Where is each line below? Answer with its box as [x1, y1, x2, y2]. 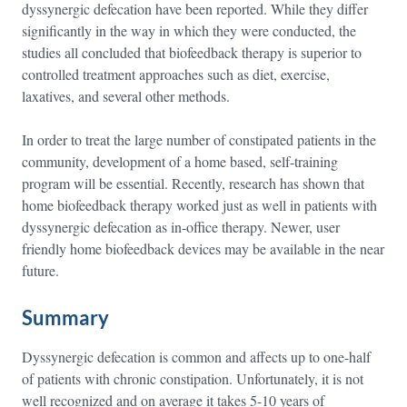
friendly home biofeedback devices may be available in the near [22, 239, 384, 258]
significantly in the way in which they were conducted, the [22, 21, 356, 40]
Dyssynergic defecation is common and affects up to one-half [22, 347, 371, 366]
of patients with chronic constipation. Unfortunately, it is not [22, 369, 363, 388]
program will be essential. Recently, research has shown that [22, 174, 364, 193]
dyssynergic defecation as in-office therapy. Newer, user [22, 217, 340, 236]
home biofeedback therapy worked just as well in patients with [22, 195, 377, 214]
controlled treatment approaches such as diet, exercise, [22, 65, 330, 84]
